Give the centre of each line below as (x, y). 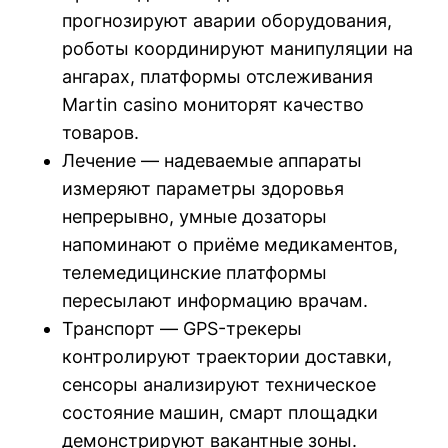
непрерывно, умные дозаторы (195, 216)
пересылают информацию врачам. (215, 300)
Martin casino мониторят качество (213, 104)
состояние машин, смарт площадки (220, 412)
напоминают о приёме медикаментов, (230, 244)
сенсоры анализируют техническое (219, 384)
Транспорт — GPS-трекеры (182, 328)
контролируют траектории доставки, (227, 356)
